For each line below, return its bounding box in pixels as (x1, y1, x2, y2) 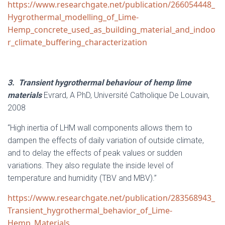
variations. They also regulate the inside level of (8, 161, 173, 170)
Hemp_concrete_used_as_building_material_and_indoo (8, 24, 215, 35)
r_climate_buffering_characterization (8, 37, 147, 48)
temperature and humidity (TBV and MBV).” (8, 173, 157, 183)
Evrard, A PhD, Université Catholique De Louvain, (42, 90, 209, 100)
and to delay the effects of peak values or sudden (8, 148, 182, 158)
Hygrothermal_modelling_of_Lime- (8, 12, 139, 23)
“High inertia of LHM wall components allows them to (8, 123, 192, 133)
